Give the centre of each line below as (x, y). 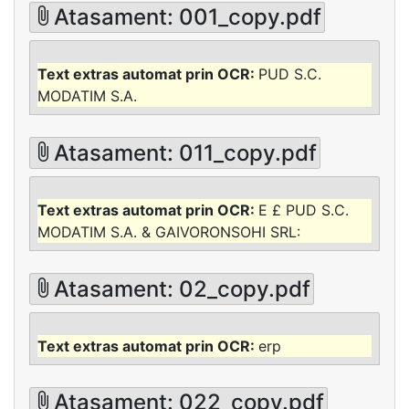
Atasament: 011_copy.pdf (186, 152)
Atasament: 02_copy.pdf (183, 288)
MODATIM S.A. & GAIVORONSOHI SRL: (169, 232)
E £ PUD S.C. (304, 210)
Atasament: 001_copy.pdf (188, 16)
